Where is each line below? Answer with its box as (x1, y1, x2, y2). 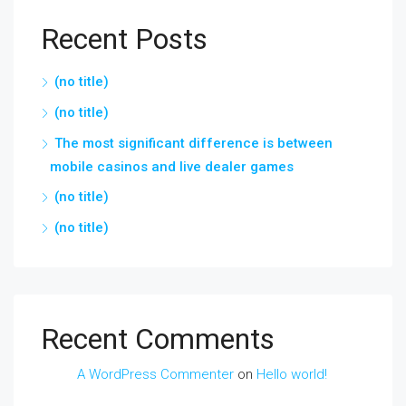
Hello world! (256, 366, 327, 382)
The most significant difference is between (54, 135, 333, 151)
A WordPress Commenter (77, 366, 234, 382)
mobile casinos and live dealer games (50, 159, 294, 175)
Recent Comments (41, 322, 275, 356)
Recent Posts (41, 22, 208, 56)
